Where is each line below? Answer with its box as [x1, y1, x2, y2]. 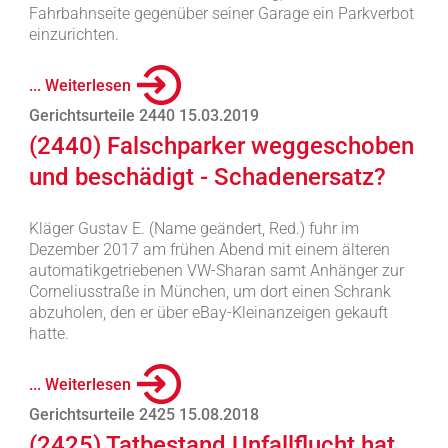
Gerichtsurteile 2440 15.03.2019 [28, 106, 259, 125]
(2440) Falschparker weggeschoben [28, 132, 414, 160]
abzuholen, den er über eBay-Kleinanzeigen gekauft [28, 303, 388, 322]
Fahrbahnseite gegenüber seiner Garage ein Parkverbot [28, 4, 414, 23]
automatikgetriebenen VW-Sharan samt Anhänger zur [28, 261, 404, 280]
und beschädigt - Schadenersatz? [28, 163, 386, 191]
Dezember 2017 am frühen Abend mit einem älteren [28, 240, 390, 259]
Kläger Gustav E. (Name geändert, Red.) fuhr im [28, 219, 359, 238]
